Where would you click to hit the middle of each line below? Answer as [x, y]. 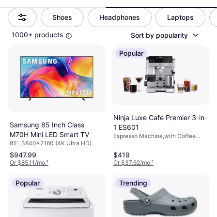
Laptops [180, 17]
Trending [133, 183]
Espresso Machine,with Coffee [155, 136]
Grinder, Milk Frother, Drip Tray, [155, 143]
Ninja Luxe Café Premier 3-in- [160, 117]
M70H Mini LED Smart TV [49, 135]
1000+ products [37, 35]
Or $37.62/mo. [132, 163]
